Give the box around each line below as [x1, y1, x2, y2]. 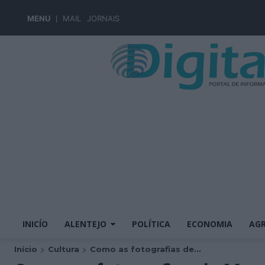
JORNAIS [87, 14, 119, 23]
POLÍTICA [132, 218, 170, 230]
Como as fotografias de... [90, 244, 201, 254]
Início [14, 244, 37, 254]
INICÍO [22, 218, 48, 230]
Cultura [48, 244, 79, 254]
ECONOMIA [187, 218, 232, 230]
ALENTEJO [64, 218, 106, 230]
